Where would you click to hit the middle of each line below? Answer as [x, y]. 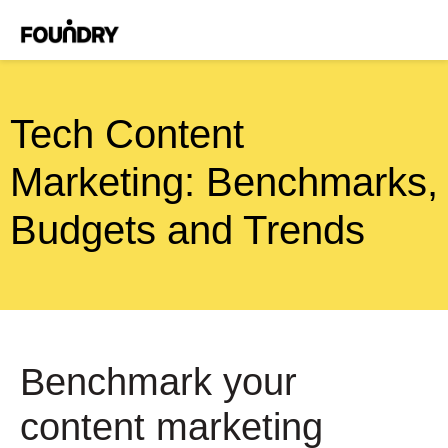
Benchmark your [158, 382]
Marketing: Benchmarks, [224, 182]
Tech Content [127, 134]
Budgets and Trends [187, 230]
